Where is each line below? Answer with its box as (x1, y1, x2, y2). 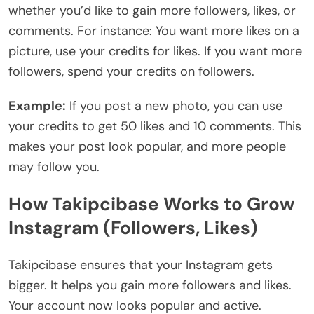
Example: (8, 97, 66, 114)
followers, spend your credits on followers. (8, 62, 254, 80)
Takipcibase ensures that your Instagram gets (8, 256, 273, 273)
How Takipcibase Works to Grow (8, 192, 294, 217)
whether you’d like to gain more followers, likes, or (8, 1, 296, 19)
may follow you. (8, 158, 100, 175)
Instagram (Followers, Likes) (8, 216, 258, 240)
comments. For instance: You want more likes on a (8, 22, 299, 39)
